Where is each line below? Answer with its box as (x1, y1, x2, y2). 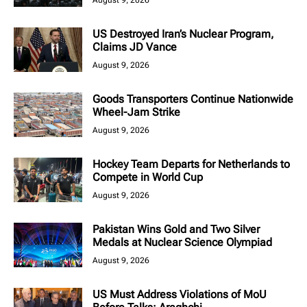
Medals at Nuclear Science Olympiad (93, 235, 272, 249)
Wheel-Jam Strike (93, 105, 180, 119)
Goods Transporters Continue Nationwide (93, 92, 293, 106)
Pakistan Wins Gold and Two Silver (93, 222, 260, 236)
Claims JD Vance (93, 40, 177, 53)
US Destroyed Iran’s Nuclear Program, (93, 27, 274, 40)
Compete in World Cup (93, 170, 203, 184)
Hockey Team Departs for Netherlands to (93, 157, 290, 171)
